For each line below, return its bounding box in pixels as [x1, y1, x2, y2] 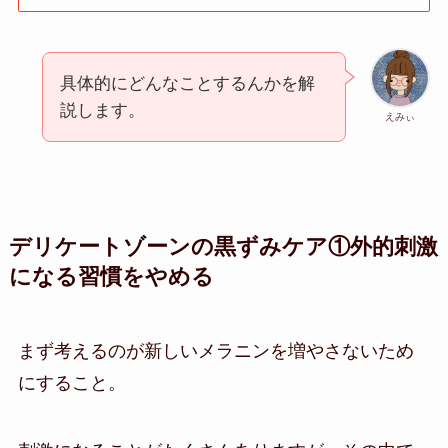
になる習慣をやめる [8, 265, 214, 290]
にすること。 [17, 373, 126, 394]
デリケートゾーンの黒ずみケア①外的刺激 [8, 235, 438, 260]
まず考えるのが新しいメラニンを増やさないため [17, 341, 414, 362]
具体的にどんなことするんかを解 [59, 74, 315, 94]
